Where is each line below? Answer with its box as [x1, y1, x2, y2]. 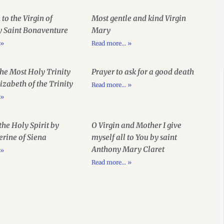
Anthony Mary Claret [91, 144, 164, 154]
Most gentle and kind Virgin [91, 13, 186, 23]
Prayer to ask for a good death [91, 67, 194, 77]
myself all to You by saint [91, 132, 177, 142]
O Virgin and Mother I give [91, 120, 181, 130]
